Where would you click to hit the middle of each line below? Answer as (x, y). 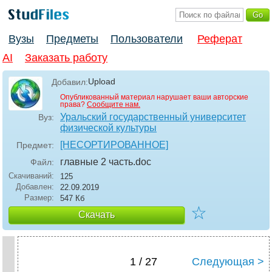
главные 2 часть (97, 162)
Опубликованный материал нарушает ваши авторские (154, 97)
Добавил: (70, 82)
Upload (102, 82)
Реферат (220, 39)
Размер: (39, 198)
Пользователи (147, 39)
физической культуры (108, 128)
